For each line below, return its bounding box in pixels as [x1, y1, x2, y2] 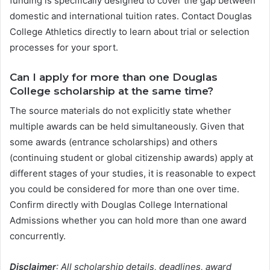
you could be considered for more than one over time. [10, 183, 239, 195]
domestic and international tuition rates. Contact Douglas [10, 10, 252, 22]
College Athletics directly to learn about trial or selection [10, 25, 250, 37]
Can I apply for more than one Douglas [10, 71, 218, 83]
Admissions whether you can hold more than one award [10, 215, 246, 227]
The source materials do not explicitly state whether [10, 105, 231, 117]
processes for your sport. [10, 41, 118, 53]
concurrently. [10, 230, 66, 242]
